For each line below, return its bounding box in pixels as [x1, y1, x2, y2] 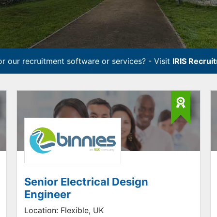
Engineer [24, 188, 71, 201]
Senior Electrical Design [24, 175, 148, 188]
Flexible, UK [58, 205, 104, 215]
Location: [24, 205, 58, 215]
